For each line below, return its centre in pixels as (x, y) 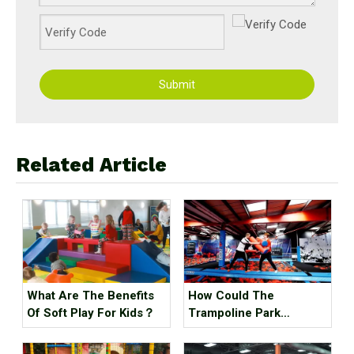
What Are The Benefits (90, 295)
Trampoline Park (234, 313)
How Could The (231, 295)
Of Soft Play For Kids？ (91, 313)
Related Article (91, 165)
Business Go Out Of (243, 330)
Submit (177, 85)
